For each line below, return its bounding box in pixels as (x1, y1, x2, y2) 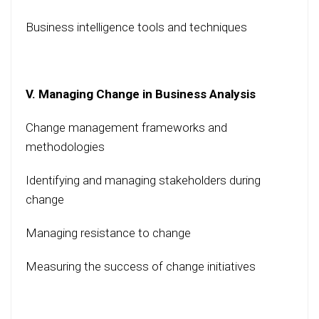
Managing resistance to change (26, 226, 191, 241)
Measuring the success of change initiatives (26, 259, 256, 274)
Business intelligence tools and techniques (26, 20, 247, 35)
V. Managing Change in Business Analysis (26, 87, 256, 102)
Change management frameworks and (26, 120, 227, 135)
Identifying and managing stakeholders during (26, 173, 261, 188)
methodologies (26, 140, 105, 155)
